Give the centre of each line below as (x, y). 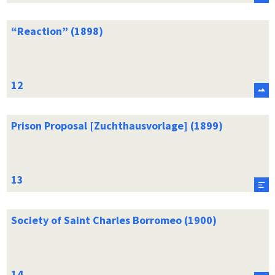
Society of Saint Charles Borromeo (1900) (114, 220)
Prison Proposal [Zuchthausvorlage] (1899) (117, 125)
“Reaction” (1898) (57, 31)
